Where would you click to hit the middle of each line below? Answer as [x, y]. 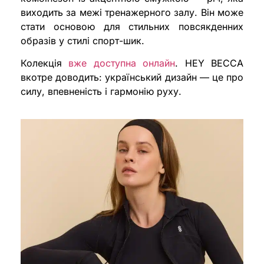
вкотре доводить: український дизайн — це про [132, 77]
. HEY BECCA [209, 63]
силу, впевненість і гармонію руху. [101, 92]
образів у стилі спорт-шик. [82, 40]
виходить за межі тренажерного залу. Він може [132, 12]
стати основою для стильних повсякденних [132, 26]
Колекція [45, 63]
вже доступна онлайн [122, 63]
